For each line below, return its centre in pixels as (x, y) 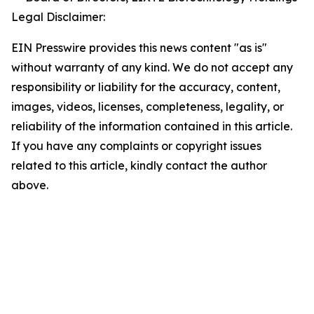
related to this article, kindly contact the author (139, 165)
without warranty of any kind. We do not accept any (152, 67)
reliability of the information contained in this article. (152, 126)
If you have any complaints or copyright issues (136, 146)
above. (30, 185)
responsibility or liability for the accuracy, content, (146, 87)
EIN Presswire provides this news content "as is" (139, 48)
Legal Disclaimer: (58, 17)
